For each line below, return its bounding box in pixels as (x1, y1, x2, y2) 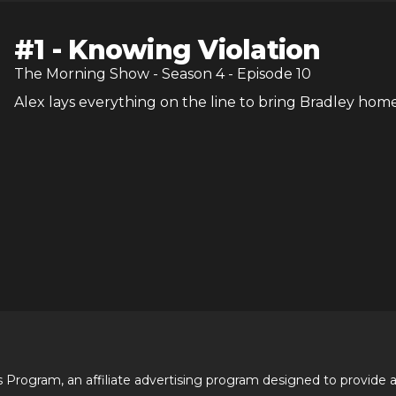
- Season (153, 65, 216, 82)
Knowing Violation (68, 34, 321, 66)
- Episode (225, 65, 296, 82)
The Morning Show (14, 65, 149, 82)
